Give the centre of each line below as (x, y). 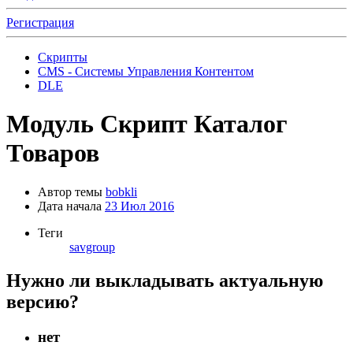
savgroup (92, 247)
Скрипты (63, 57)
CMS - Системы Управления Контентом (146, 71)
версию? (43, 301)
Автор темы (70, 191)
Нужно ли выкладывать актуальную (165, 280)
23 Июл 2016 (139, 206)
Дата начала (70, 206)
